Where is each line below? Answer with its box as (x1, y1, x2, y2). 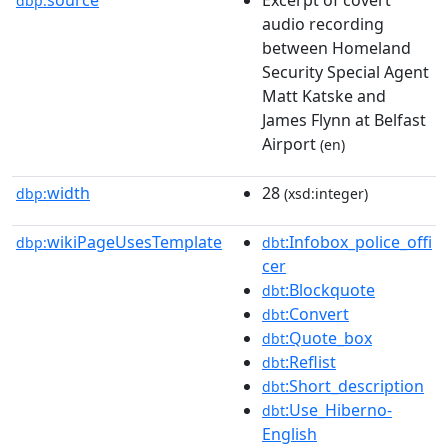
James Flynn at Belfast (262, 108, 426, 131)
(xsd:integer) (280, 183, 368, 203)
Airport (262, 132, 316, 155)
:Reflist (285, 350, 336, 373)
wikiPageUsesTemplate (47, 230, 222, 253)
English (262, 422, 317, 445)
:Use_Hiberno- (285, 398, 392, 421)
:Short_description (285, 374, 424, 397)
